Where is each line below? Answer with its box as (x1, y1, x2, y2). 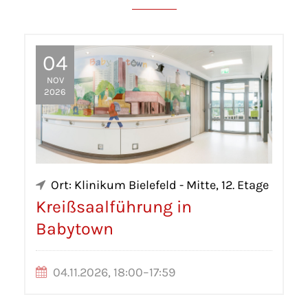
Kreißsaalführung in (36, 197, 192, 217)
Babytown (36, 219, 113, 239)
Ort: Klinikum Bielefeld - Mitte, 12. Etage (51, 177, 269, 193)
